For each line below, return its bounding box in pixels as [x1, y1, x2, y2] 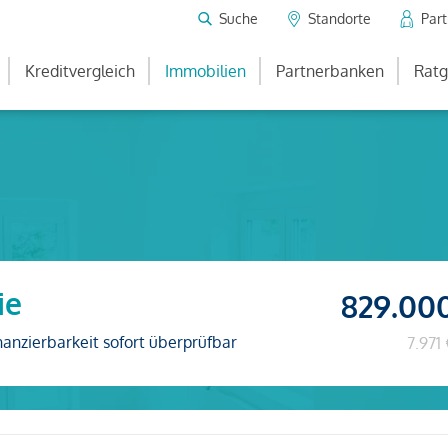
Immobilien [165, 61, 246, 81]
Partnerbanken [276, 61, 384, 81]
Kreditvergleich [25, 61, 135, 81]
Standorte [308, 9, 371, 27]
